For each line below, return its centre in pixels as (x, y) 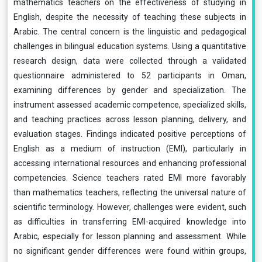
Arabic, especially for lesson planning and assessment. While (130, 236)
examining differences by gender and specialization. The (130, 90)
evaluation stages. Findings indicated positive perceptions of (130, 134)
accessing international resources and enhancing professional (130, 163)
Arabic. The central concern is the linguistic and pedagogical (130, 32)
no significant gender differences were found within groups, (130, 251)
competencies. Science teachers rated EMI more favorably (130, 178)
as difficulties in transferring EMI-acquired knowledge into (130, 222)
